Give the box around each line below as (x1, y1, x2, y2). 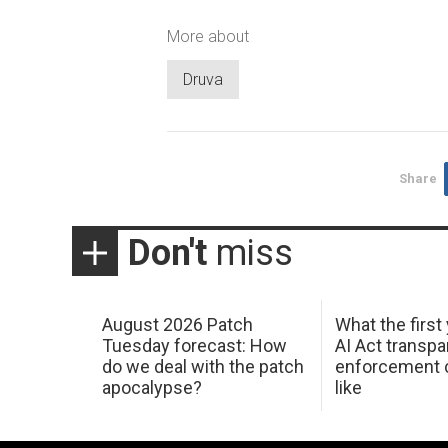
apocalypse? (101, 376, 202, 398)
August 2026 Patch (101, 313, 253, 335)
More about (167, 26, 249, 46)
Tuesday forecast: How (101, 334, 287, 356)
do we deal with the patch (101, 355, 304, 377)
